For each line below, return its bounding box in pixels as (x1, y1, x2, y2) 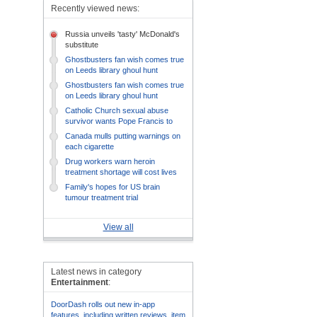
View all (103, 222, 134, 232)
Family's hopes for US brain (65, 183, 160, 191)
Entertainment (51, 277, 108, 287)
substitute (65, 40, 98, 49)
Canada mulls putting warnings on (65, 132, 180, 140)
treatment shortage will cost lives (65, 168, 177, 176)
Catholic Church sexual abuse (65, 106, 168, 115)
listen (65, 127, 83, 136)
